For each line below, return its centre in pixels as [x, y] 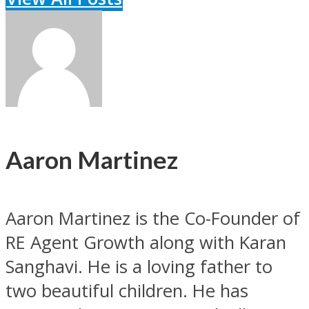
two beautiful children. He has [127, 291]
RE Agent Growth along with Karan [146, 243]
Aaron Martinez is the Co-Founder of [153, 219]
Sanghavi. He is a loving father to [139, 267]
